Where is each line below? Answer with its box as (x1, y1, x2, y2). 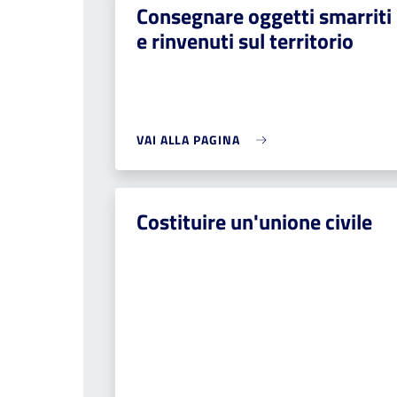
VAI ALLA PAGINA (136, 130, 240, 149)
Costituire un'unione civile (136, 206, 372, 237)
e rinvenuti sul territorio (136, 25, 354, 57)
